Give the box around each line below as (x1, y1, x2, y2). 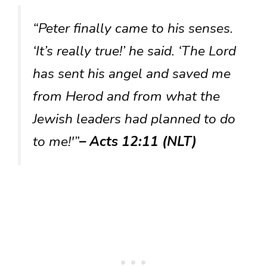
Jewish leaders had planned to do (33, 110, 235, 129)
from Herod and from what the (33, 87, 220, 106)
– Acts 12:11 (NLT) (79, 132, 197, 151)
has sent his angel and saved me (33, 64, 231, 83)
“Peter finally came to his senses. (33, 19, 233, 38)
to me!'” (33, 132, 79, 151)
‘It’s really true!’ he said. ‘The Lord (33, 42, 236, 61)
